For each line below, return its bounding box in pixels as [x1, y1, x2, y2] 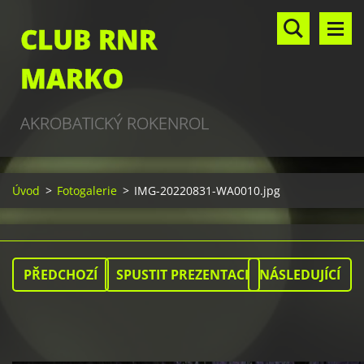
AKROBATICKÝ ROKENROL [20, 112, 209, 134]
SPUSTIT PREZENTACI [115, 266, 249, 284]
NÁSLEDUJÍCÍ [259, 266, 340, 284]
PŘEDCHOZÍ [24, 266, 97, 284]
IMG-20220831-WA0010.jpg [134, 183, 280, 198]
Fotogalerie [57, 183, 117, 198]
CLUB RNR [20, 21, 157, 58]
